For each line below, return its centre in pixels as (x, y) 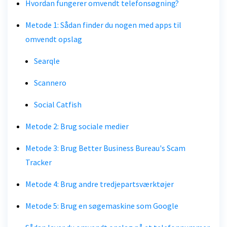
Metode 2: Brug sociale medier (77, 126)
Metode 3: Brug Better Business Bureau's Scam (105, 148)
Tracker (39, 162)
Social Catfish (58, 104)
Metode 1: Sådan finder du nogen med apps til (103, 25)
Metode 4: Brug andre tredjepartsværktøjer (100, 184)
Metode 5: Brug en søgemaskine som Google (102, 205)
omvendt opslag (54, 39)
